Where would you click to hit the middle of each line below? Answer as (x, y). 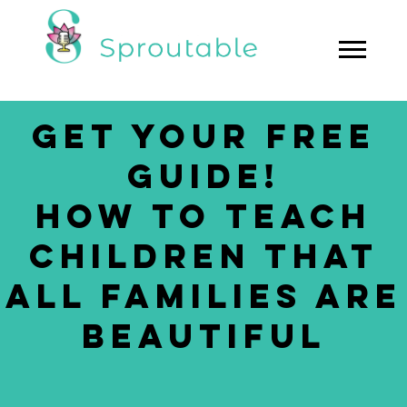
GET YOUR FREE (203, 139)
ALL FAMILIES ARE (203, 299)
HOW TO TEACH (203, 219)
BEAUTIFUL (203, 339)
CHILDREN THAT (203, 259)
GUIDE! (203, 179)
